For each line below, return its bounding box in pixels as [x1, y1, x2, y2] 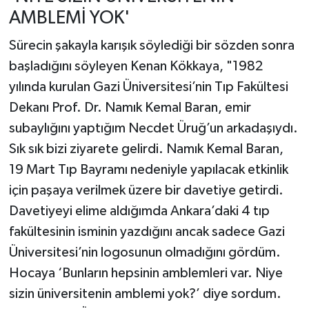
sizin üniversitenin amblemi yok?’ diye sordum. [8, 286, 281, 301]
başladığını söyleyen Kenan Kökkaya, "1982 [8, 59, 263, 73]
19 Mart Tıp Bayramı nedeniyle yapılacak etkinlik [8, 162, 288, 177]
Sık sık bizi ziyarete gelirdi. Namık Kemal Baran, [8, 141, 283, 156]
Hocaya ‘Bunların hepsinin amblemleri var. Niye [8, 266, 283, 280]
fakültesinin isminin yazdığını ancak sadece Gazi [8, 224, 285, 239]
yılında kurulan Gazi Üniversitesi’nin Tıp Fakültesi [8, 79, 288, 94]
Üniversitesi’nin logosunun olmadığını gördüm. [8, 245, 281, 259]
